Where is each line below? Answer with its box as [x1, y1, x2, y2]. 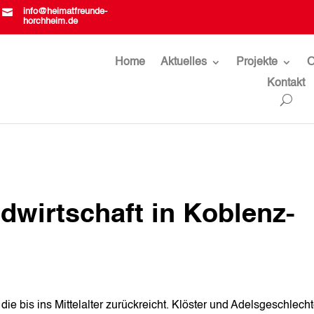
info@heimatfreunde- [22, 7, 107, 16]
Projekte [236, 57, 278, 69]
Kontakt [267, 78, 306, 90]
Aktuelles [161, 57, 207, 69]
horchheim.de [22, 17, 78, 26]
